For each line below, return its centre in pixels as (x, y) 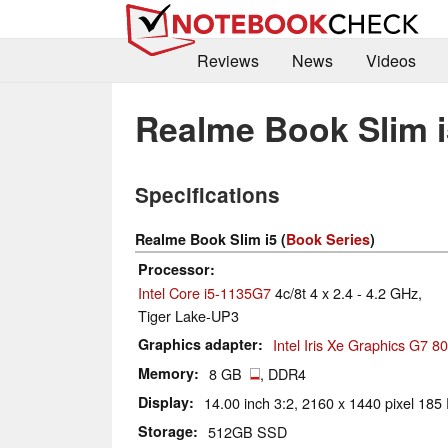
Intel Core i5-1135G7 (204, 293)
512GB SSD (247, 432)
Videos (390, 61)
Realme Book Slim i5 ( (210, 239)
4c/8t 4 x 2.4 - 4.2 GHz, (346, 293)
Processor (174, 269)
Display (163, 402)
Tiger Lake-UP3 (188, 316)
